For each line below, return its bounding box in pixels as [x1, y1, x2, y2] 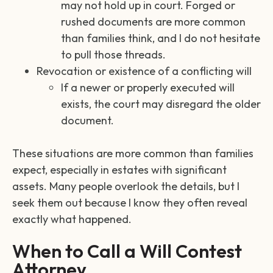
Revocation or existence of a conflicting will [37, 63, 252, 78]
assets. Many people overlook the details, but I [12, 179, 239, 193]
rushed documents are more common [61, 14, 246, 29]
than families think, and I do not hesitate [61, 30, 260, 45]
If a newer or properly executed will [61, 80, 235, 94]
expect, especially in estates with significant [12, 162, 227, 177]
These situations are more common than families [12, 146, 253, 160]
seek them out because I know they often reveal [12, 195, 247, 210]
